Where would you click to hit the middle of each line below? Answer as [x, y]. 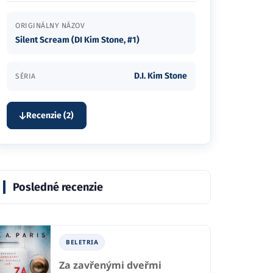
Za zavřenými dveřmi [110, 265]
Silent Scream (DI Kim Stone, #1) [77, 40]
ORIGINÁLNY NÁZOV [50, 26]
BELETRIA [82, 242]
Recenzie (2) [50, 115]
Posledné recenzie [58, 187]
